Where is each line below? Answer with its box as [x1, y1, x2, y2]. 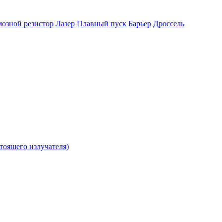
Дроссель [153, 19, 184, 28]
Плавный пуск [77, 19, 126, 28]
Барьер [128, 19, 151, 28]
